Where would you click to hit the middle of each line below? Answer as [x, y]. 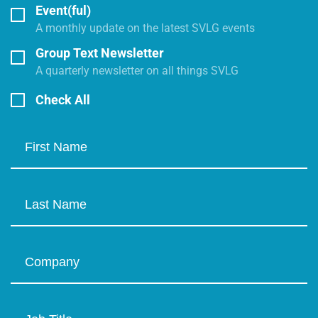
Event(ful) [63, 10]
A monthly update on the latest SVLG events [145, 28]
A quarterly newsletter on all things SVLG [137, 71]
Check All [63, 100]
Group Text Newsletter [100, 53]
